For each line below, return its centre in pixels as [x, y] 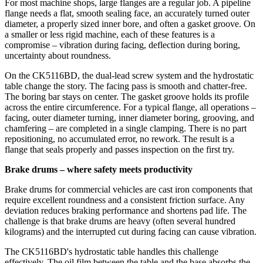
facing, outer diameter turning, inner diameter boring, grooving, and [129, 117]
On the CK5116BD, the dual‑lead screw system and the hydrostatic [129, 75]
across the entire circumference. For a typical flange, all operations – [130, 107]
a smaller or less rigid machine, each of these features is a [110, 34]
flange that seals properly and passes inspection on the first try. [119, 149]
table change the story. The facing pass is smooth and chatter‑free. [126, 86]
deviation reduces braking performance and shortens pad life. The [126, 210]
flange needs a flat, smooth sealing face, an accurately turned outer [127, 13]
